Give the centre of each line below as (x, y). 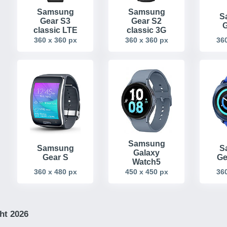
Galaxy (146, 153)
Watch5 (146, 162)
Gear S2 (146, 21)
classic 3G (146, 30)
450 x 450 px (146, 172)
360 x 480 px (55, 172)
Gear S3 (55, 21)
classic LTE (55, 30)
